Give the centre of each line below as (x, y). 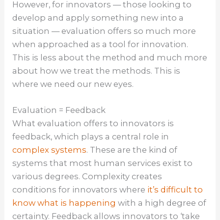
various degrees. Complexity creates (87, 176)
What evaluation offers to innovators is (93, 123)
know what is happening (65, 203)
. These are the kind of (132, 150)
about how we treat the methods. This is (96, 70)
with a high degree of (162, 203)
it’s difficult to (175, 189)
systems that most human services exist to (103, 163)
